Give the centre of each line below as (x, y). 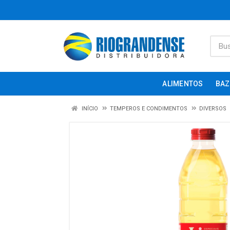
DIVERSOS (213, 109)
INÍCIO (89, 109)
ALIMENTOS (183, 84)
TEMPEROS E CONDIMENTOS (149, 109)
